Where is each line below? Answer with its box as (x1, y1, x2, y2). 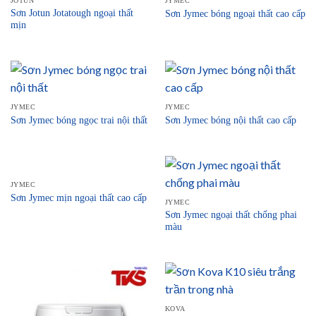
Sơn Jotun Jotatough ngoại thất (10, 7, 133, 18)
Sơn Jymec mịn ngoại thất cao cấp (10, 192, 147, 203)
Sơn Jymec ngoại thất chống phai (164, 209, 297, 220)
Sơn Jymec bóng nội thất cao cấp (164, 114, 296, 126)
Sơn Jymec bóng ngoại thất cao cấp (164, 8, 305, 19)
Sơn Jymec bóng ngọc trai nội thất (10, 114, 147, 126)
